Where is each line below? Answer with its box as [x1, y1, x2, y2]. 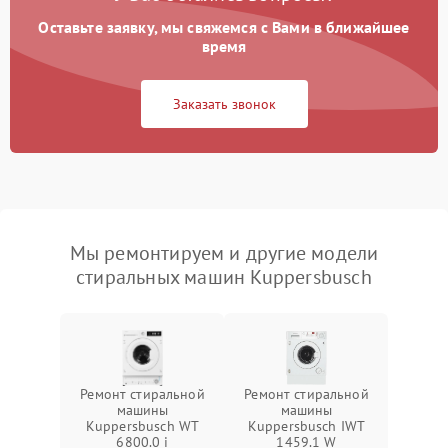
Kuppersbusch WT [85, 417, 200, 436]
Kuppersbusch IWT [247, 417, 366, 436]
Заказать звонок [172, 95, 276, 114]
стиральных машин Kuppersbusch [76, 264, 372, 291]
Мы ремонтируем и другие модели [69, 240, 379, 267]
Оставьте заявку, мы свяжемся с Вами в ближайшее [38, 17, 410, 38]
